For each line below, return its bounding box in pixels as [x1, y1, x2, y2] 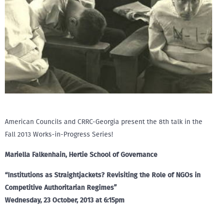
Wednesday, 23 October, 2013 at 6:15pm [5, 196, 124, 204]
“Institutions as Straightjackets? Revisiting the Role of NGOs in [5, 171, 201, 179]
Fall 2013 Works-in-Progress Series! [5, 130, 113, 139]
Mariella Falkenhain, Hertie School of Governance [5, 151, 157, 159]
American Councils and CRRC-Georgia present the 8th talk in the [5, 118, 202, 126]
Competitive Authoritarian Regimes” [5, 184, 117, 192]
